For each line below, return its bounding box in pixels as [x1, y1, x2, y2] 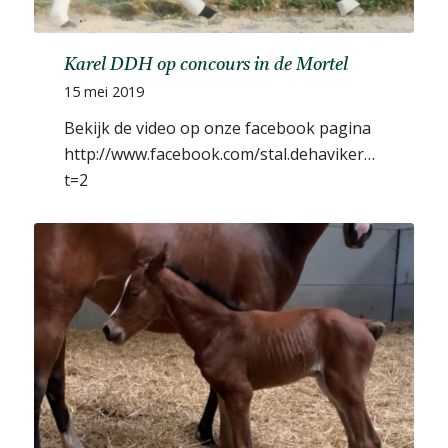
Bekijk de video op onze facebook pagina [63, 117, 371, 140]
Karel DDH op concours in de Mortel [63, 57, 348, 75]
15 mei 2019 [63, 82, 144, 102]
